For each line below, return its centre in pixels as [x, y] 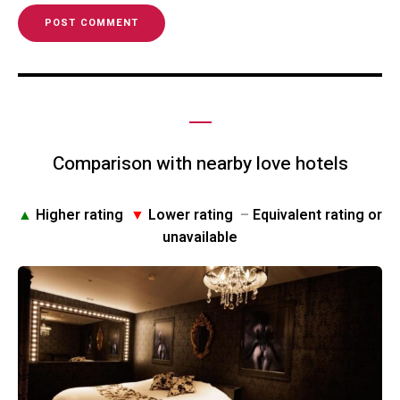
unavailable [200, 237]
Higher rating [81, 215]
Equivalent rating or [316, 215]
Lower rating [192, 215]
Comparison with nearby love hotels [200, 164]
